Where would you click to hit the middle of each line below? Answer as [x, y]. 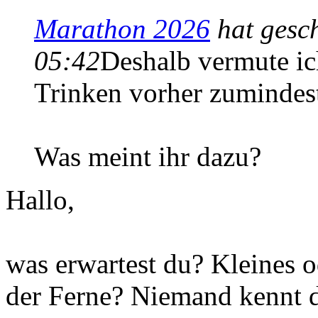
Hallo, [40, 199]
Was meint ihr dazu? [148, 156]
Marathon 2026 [122, 28]
